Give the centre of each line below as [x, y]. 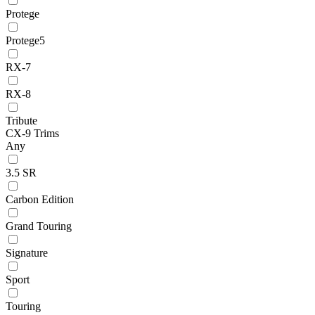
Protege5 [25, 40]
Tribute [21, 120]
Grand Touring [39, 226]
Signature [27, 252]
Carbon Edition [40, 199]
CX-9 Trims [32, 133]
